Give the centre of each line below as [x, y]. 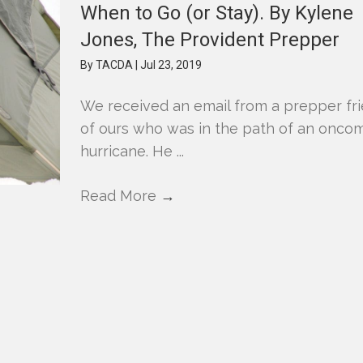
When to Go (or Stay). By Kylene [217, 13]
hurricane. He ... [132, 151]
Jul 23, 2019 [171, 65]
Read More [121, 196]
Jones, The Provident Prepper [210, 40]
